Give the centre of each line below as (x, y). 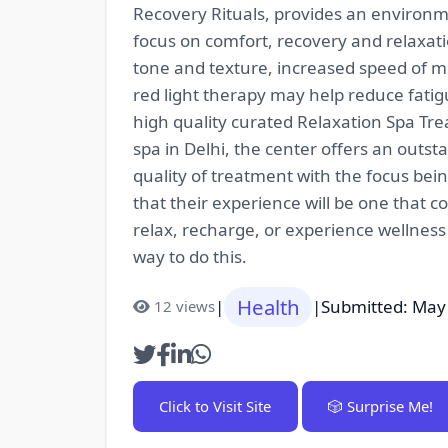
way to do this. (189, 256)
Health (268, 306)
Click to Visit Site (215, 405)
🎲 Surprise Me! (380, 405)
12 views (184, 306)
